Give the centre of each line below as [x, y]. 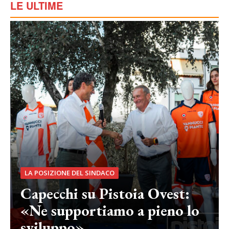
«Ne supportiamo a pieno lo [110, 211]
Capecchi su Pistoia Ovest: [105, 194]
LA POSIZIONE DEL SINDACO [70, 173]
